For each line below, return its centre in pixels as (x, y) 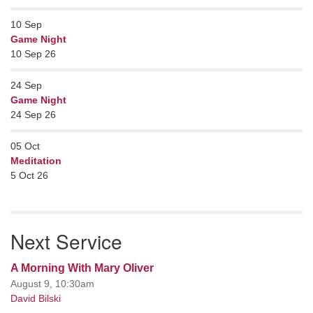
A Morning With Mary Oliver (82, 268)
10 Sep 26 (33, 53)
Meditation (36, 160)
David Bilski (36, 298)
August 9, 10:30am (52, 283)
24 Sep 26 (33, 114)
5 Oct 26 (29, 175)
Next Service (66, 241)
